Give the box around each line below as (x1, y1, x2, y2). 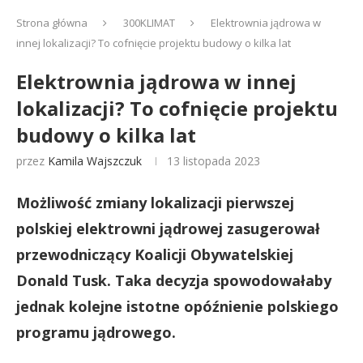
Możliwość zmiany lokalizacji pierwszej (16, 193, 294, 212)
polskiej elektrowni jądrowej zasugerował (16, 219, 320, 238)
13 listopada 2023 (167, 153, 260, 169)
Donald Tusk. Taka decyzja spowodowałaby (16, 271, 331, 290)
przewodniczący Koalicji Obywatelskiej (16, 245, 293, 264)
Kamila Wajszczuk (48, 153, 142, 169)
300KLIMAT (123, 15, 175, 30)
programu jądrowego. (16, 322, 176, 342)
